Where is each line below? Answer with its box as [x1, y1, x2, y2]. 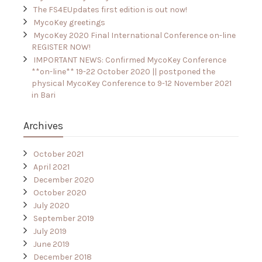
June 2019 [33, 239, 70, 250]
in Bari [32, 90, 56, 101]
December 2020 [33, 175, 94, 185]
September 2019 [33, 213, 94, 224]
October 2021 [33, 149, 84, 160]
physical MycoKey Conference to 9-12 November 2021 [32, 78, 232, 89]
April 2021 [33, 162, 70, 173]
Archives [23, 119, 63, 133]
